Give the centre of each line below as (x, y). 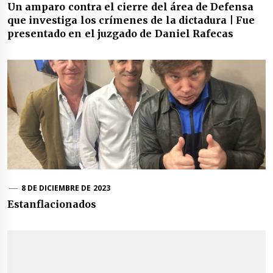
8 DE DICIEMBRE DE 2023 (66, 188)
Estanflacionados (52, 204)
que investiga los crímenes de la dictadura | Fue (131, 20)
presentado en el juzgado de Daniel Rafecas (120, 34)
